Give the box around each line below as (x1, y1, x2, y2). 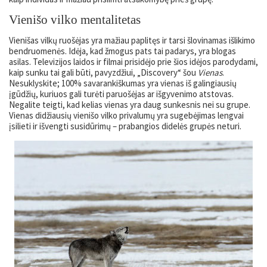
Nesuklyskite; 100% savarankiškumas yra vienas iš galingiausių (9, 77, 237, 89)
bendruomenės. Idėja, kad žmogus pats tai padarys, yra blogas (9, 45, 236, 57)
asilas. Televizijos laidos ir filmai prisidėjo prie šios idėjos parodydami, (9, 55, 258, 67)
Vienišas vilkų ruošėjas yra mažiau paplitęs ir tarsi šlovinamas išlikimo (9, 34, 255, 46)
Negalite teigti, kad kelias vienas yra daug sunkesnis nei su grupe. (9, 98, 250, 110)
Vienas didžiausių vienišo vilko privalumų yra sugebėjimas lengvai (9, 109, 244, 121)
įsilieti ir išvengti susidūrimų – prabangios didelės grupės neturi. (9, 120, 241, 132)
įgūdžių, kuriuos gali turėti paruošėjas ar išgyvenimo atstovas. (9, 88, 234, 100)
